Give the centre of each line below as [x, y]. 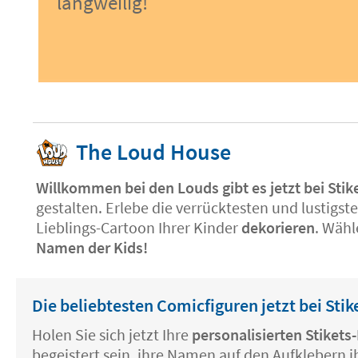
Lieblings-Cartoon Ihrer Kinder [139, 227]
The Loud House [153, 152]
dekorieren [278, 227]
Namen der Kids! [92, 247]
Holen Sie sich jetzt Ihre [112, 334]
